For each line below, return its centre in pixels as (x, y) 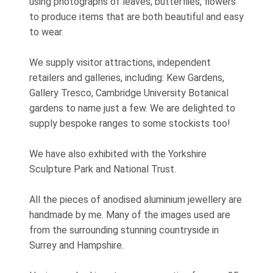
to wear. (46, 32)
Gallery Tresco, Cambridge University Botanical (129, 93)
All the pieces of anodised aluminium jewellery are (136, 199)
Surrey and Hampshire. (76, 245)
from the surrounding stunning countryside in (124, 230)
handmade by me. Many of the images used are (130, 214)
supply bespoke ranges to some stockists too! (130, 123)
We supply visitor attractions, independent (120, 62)
